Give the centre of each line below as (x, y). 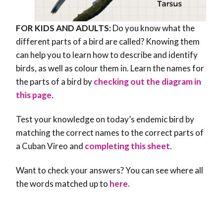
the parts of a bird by (55, 82)
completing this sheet (127, 146)
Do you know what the (154, 28)
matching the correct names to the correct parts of (110, 133)
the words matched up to (63, 184)
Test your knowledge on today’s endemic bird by (105, 119)
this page (34, 95)
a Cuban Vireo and (50, 146)
